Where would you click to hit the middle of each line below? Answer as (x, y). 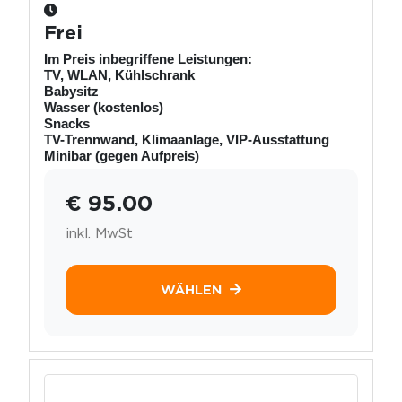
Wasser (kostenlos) (104, 107)
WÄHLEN (192, 289)
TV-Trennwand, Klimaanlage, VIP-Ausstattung (187, 139)
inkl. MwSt (99, 232)
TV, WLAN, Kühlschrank (119, 74)
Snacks (67, 123)
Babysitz (71, 91)
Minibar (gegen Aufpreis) (122, 155)
